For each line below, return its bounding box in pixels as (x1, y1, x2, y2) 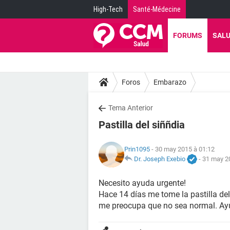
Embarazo (154, 78, 186, 86)
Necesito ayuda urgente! (99, 178, 186, 188)
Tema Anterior (108, 104, 153, 112)
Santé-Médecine (133, 5, 181, 13)
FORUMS (173, 31, 202, 40)
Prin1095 (124, 145, 150, 153)
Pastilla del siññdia (99, 119, 185, 131)
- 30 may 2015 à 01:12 (150, 145, 215, 153)
